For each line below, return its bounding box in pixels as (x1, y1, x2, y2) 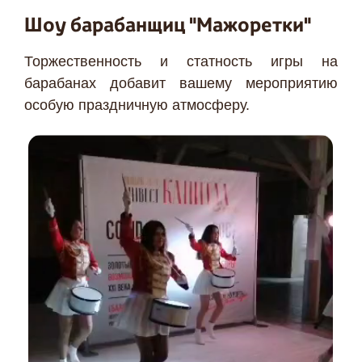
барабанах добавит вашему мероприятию (24, 75, 338, 91)
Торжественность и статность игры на (24, 53, 338, 69)
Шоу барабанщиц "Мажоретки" (24, 15, 311, 36)
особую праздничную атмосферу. (24, 97, 250, 113)
